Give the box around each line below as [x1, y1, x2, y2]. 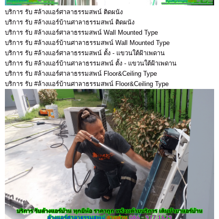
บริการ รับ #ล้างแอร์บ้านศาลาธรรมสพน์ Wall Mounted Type [5, 39, 172, 47]
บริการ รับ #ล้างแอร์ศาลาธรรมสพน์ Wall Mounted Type [5, 29, 160, 37]
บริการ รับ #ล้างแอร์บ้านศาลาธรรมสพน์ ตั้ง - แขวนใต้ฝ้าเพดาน [5, 60, 178, 67]
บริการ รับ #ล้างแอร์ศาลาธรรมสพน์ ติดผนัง [5, 8, 125, 16]
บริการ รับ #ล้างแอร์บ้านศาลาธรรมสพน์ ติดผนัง [5, 19, 136, 26]
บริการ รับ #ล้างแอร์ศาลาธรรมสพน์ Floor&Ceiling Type [5, 70, 159, 78]
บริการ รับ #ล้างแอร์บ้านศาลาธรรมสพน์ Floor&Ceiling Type [5, 80, 171, 88]
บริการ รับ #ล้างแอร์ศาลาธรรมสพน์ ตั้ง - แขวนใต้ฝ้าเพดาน [5, 49, 167, 57]
